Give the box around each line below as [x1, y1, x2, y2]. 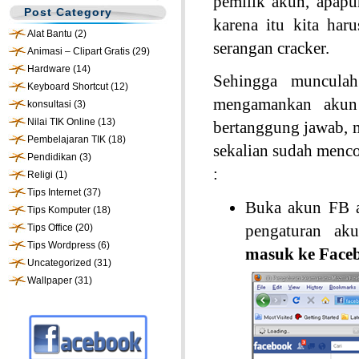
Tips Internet [27, 187, 81, 198]
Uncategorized [27, 257, 91, 268]
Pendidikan [27, 151, 77, 163]
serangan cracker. [213, 38, 329, 58]
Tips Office [27, 222, 73, 233]
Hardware [27, 63, 71, 75]
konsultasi [27, 99, 71, 110]
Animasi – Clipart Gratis [27, 46, 130, 57]
